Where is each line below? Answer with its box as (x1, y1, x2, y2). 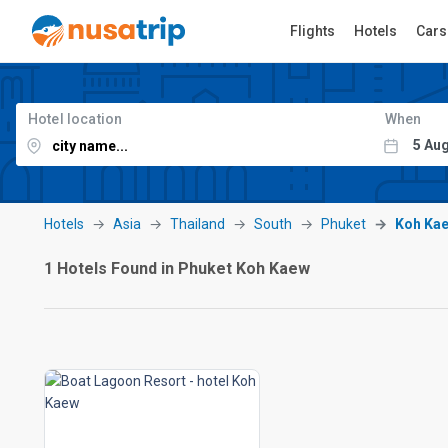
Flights (289, 23, 335, 39)
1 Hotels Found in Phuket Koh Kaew (44, 259, 310, 278)
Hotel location (28, 111, 123, 127)
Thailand (170, 216, 225, 232)
